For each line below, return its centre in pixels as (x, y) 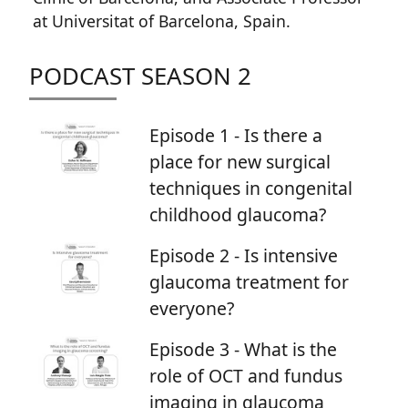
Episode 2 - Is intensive (244, 255)
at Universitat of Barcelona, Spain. (162, 21)
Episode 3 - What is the (243, 349)
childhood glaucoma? (238, 214)
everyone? (192, 308)
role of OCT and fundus (246, 376)
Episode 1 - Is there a (236, 135)
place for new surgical (240, 162)
